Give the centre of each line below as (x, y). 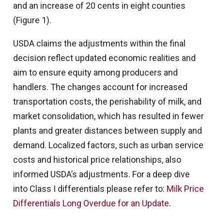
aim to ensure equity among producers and (95, 73)
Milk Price (185, 189)
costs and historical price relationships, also (97, 160)
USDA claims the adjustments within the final (99, 44)
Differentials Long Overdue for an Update (91, 203)
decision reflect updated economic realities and (104, 58)
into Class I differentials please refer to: (90, 189)
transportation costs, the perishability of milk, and (107, 102)
